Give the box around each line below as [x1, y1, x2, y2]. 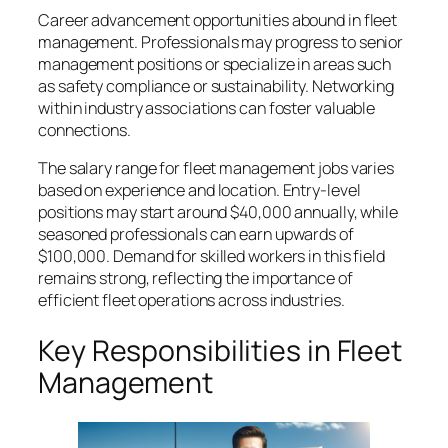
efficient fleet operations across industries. [38, 289, 345, 312]
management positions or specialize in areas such [38, 52, 392, 75]
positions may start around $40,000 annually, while [38, 201, 398, 224]
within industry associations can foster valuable [38, 96, 376, 119]
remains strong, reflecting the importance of [38, 267, 353, 290]
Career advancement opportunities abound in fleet [38, 8, 398, 31]
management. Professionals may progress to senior [38, 30, 404, 53]
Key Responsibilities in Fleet [38, 330, 403, 370]
